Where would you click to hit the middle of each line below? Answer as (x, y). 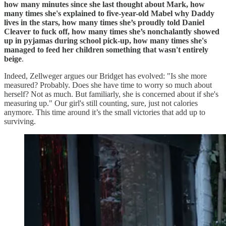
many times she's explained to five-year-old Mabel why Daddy (109, 13)
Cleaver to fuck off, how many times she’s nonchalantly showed (112, 31)
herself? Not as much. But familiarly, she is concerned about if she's (111, 94)
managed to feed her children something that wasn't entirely (106, 49)
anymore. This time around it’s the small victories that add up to (105, 112)
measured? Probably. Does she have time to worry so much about (108, 85)
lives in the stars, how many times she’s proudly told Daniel (104, 22)
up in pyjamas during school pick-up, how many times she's (105, 40)
